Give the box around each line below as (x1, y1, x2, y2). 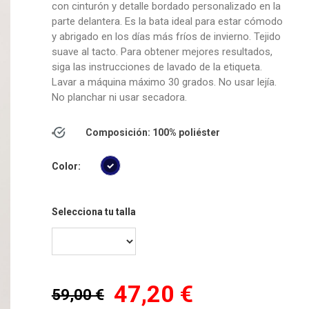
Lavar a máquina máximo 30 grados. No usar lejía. (51, 76, 277, 88)
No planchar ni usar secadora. (51, 91, 187, 103)
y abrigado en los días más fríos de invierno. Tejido (51, 30, 281, 43)
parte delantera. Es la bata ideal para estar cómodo (51, 15, 283, 28)
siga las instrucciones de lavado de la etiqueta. (51, 61, 262, 73)
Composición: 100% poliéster (85, 127, 220, 138)
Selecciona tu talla (51, 206, 136, 217)
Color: (51, 161, 81, 172)
